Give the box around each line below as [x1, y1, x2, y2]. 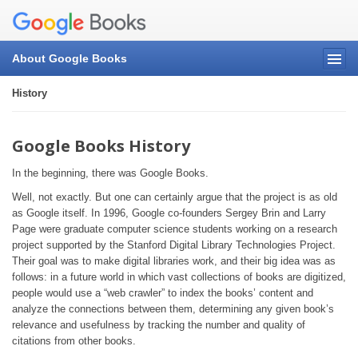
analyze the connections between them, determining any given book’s [12, 303, 334, 316]
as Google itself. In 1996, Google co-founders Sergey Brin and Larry [12, 207, 326, 220]
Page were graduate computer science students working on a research [12, 223, 337, 236]
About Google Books [12, 52, 127, 65]
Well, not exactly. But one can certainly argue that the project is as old [12, 191, 337, 204]
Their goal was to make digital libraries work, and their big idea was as [12, 255, 336, 268]
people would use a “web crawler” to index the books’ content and [12, 287, 313, 300]
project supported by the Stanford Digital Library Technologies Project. [12, 239, 336, 252]
